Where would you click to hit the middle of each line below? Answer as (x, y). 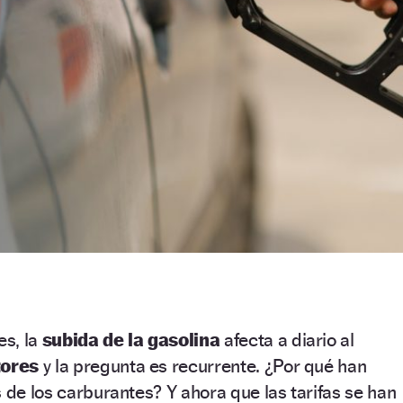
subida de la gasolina (133, 339)
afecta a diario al (289, 339)
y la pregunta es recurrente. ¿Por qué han (203, 365)
